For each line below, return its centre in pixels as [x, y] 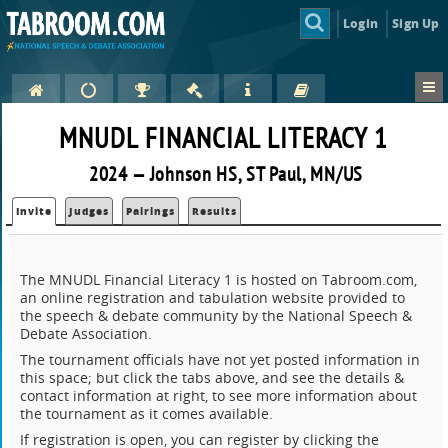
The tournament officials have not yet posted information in [220, 360]
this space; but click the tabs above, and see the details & [212, 378]
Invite [34, 211]
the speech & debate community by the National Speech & [216, 316]
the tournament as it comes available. [147, 414]
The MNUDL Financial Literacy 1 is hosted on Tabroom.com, [219, 280]
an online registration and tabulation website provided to [213, 298]
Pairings [151, 211]
